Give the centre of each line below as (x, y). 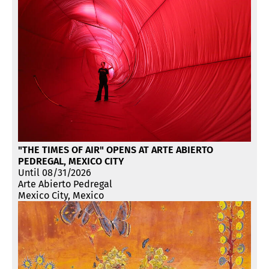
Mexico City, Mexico (61, 196)
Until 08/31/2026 (55, 173)
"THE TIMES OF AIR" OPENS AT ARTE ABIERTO (116, 150)
